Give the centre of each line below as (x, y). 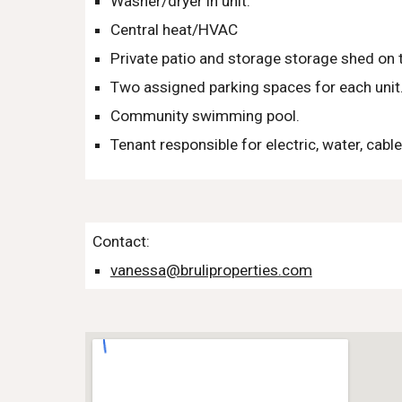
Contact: (121, 241)
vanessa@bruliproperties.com (211, 270)
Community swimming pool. (206, 116)
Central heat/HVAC (174, 30)
